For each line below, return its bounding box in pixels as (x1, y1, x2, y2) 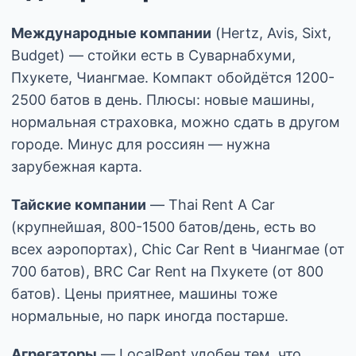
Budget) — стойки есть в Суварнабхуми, (11, 46, 296, 64)
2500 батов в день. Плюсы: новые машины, (11, 91, 315, 108)
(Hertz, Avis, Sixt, (211, 24, 331, 41)
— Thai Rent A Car (146, 195, 275, 213)
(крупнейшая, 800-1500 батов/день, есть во (11, 218, 316, 235)
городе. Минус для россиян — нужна (11, 135, 270, 153)
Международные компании (11, 24, 211, 41)
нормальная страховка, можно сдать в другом (11, 113, 340, 130)
